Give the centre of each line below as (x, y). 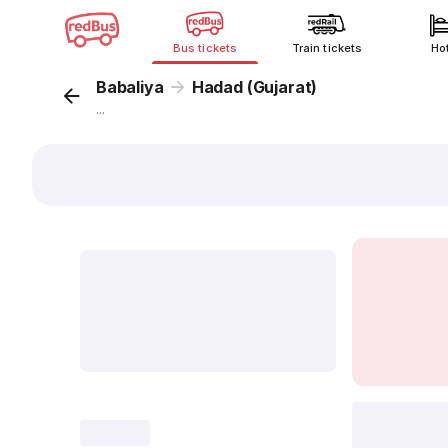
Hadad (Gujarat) (254, 87)
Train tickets (327, 48)
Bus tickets (205, 48)
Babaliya (130, 87)
